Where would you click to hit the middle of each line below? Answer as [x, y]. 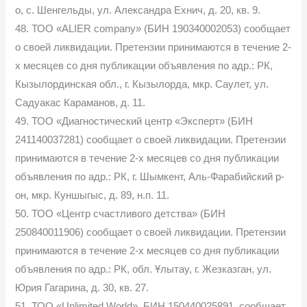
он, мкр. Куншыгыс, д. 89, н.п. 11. [93, 195]
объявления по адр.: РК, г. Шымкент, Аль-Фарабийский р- [150, 176]
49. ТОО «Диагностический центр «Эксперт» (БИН [134, 121]
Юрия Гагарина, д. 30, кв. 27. [82, 287]
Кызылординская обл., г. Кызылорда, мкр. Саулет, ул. [142, 84]
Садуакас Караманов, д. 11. [81, 102]
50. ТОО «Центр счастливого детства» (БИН [121, 213]
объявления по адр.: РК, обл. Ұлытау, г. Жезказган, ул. [144, 269]
